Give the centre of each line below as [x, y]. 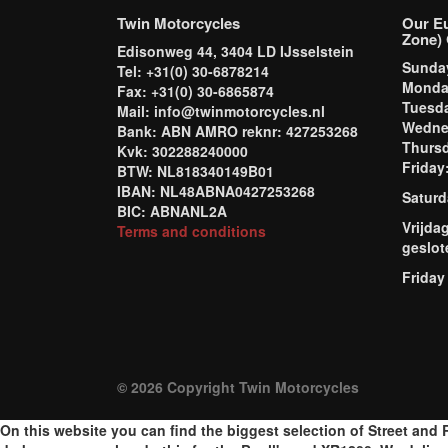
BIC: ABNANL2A [172, 211]
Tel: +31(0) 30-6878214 [193, 71]
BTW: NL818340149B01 [195, 171]
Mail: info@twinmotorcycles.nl [221, 111]
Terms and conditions [191, 231]
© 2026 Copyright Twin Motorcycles [238, 387]
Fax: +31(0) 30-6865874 [195, 91]
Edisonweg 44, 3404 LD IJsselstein [235, 51]
